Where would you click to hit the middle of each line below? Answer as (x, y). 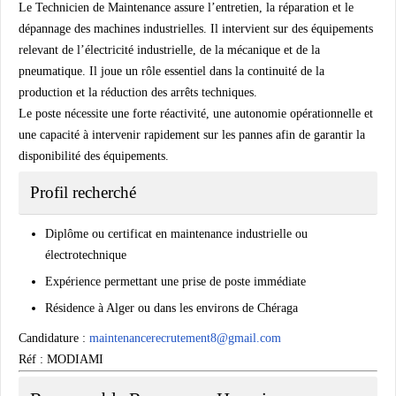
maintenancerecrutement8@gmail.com (185, 338)
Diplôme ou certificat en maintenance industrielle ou (176, 233)
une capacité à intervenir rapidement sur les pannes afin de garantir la (192, 134)
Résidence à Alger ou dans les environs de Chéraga (171, 308)
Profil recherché (83, 192)
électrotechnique (86, 255)
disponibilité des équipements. (94, 156)
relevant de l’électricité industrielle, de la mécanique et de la (169, 49)
